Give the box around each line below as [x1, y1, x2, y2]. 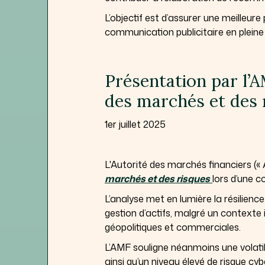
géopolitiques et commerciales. [105, 220, 241, 234]
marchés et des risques [105, 172, 210, 185]
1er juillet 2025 [105, 117, 166, 131]
